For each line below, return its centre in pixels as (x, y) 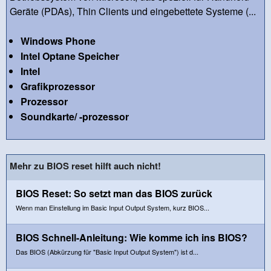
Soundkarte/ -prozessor (74, 116)
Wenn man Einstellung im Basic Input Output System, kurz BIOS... (113, 207)
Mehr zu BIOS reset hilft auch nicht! (85, 165)
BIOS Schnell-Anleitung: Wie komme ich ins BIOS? (132, 237)
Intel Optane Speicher (70, 56)
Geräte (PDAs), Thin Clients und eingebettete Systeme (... (133, 11)
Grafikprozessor (57, 86)
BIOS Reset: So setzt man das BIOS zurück (114, 193)
